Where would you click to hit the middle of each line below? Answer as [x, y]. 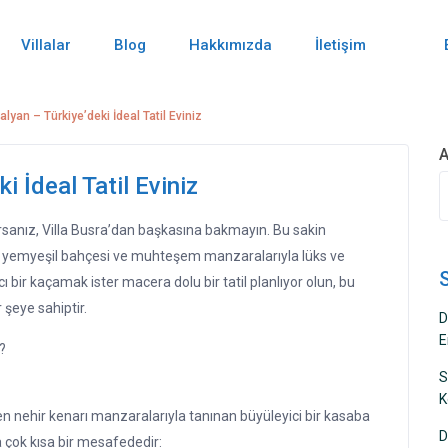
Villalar [46, 45]
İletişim [341, 45]
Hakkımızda [231, 45]
